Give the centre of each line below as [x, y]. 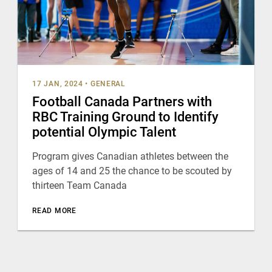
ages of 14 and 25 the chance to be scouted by [132, 171]
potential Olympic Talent [104, 132]
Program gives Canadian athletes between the [131, 156]
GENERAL [108, 84]
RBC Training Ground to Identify [126, 117]
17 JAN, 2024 [58, 84]
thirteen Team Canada [80, 185]
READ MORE [54, 211]
